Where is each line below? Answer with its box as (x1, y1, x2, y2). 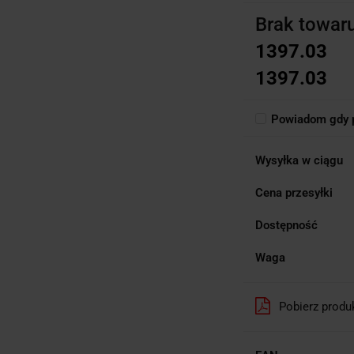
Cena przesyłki (255, 185, 333, 200)
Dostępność (255, 217, 318, 232)
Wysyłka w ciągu (255, 153, 343, 168)
